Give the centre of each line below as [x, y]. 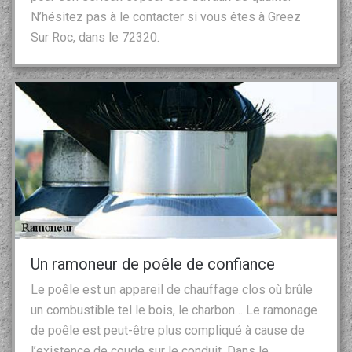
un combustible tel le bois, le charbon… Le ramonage [174, 310]
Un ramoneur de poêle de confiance [153, 264]
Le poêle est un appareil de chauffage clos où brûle [172, 289]
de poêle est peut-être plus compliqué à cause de [168, 330]
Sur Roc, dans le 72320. [95, 37]
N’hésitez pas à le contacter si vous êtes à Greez [166, 16]
